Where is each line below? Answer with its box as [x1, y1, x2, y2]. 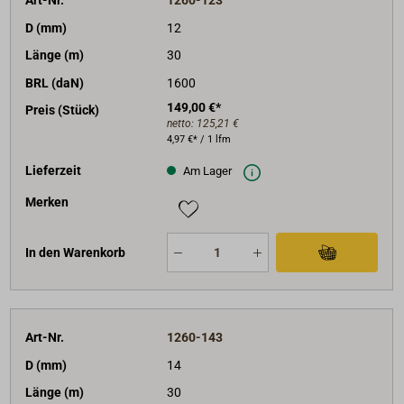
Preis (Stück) [25, 102, 100, 117]
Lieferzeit [25, 163, 82, 179]
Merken [25, 194, 69, 209]
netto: [166, 116, 197, 130]
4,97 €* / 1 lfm [166, 133, 231, 145]
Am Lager [179, 164, 232, 179]
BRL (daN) [25, 75, 85, 90]
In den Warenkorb [25, 245, 126, 261]
